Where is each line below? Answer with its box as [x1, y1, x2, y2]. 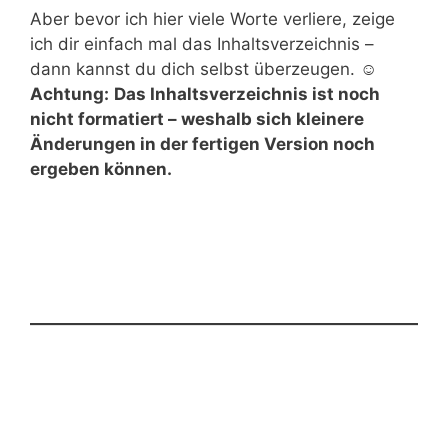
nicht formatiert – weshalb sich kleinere [30, 108, 364, 129]
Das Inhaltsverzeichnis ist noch [114, 83, 380, 104]
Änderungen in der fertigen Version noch [30, 133, 375, 154]
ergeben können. [30, 158, 172, 179]
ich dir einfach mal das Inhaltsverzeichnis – [30, 33, 374, 54]
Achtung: [30, 83, 109, 104]
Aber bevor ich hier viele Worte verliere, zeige [30, 8, 395, 29]
